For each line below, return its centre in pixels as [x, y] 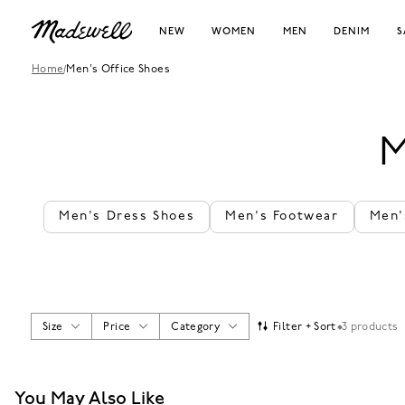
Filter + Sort [305, 327]
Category [196, 327]
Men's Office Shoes [118, 70]
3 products [370, 327]
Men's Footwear [282, 217]
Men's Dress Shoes [127, 217]
